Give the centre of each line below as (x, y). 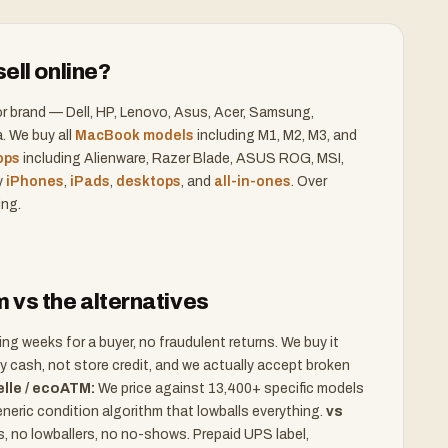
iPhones (35, 181)
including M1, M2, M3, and (275, 135)
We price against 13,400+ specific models (229, 388)
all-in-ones (252, 181)
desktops (148, 181)
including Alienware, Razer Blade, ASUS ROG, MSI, (182, 158)
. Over (309, 181)
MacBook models (134, 135)
